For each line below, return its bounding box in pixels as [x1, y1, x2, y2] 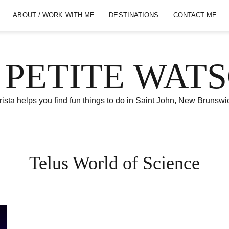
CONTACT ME [173, 11, 217, 19]
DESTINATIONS [109, 11, 159, 19]
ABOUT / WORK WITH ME [13, 11, 95, 19]
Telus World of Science [29, 153, 200, 173]
